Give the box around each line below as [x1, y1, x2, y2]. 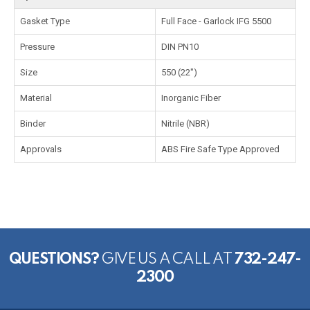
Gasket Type [20, 16, 70, 26]
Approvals [20, 144, 62, 154]
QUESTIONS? [8, 252, 99, 267]
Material [20, 93, 52, 103]
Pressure [20, 42, 55, 52]
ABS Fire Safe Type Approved [161, 144, 280, 154]
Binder [20, 118, 46, 129]
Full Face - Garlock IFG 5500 [161, 16, 271, 26]
